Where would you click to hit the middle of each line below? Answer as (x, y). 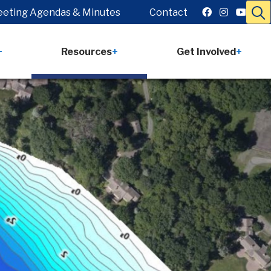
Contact (168, 12)
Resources (86, 51)
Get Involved (206, 51)
